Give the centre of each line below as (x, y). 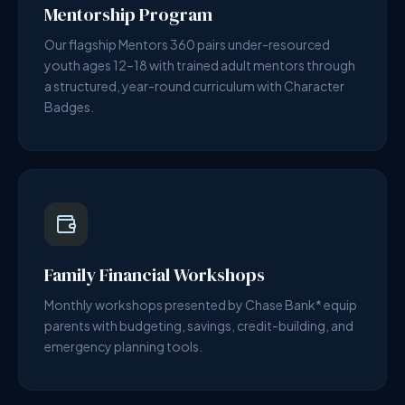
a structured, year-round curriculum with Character (194, 86)
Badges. (69, 107)
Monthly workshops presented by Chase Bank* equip (201, 305)
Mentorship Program (128, 14)
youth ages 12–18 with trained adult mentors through (200, 65)
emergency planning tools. (123, 346)
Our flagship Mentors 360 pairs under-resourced (187, 44)
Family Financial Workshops (155, 275)
